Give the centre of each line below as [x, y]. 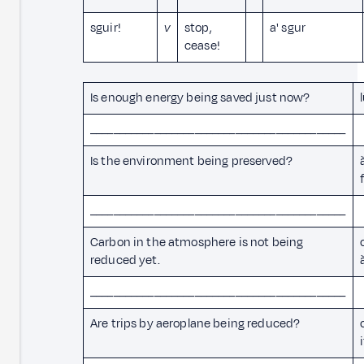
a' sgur [288, 28]
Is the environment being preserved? [192, 161]
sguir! [106, 28]
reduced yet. [125, 260]
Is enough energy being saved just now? [200, 97]
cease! [202, 45]
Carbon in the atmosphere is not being [197, 242]
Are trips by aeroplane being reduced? [195, 323]
